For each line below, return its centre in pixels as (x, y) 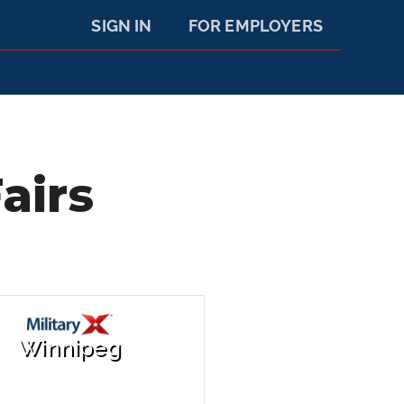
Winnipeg (69, 348)
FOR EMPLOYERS (255, 26)
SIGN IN (122, 26)
